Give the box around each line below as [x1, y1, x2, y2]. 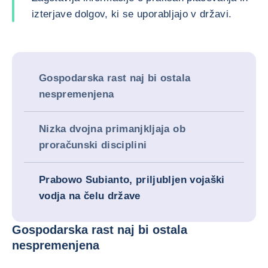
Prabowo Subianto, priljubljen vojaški [39, 174, 225, 185]
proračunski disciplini [39, 139, 147, 151]
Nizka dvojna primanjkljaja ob [39, 123, 185, 135]
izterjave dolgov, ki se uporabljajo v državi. [32, 8, 232, 20]
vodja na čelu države [39, 190, 141, 202]
